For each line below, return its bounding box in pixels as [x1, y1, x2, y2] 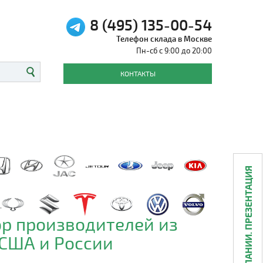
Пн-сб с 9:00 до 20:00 [136, 46, 212, 55]
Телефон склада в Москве [116, 34, 212, 43]
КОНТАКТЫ [120, 69, 156, 77]
